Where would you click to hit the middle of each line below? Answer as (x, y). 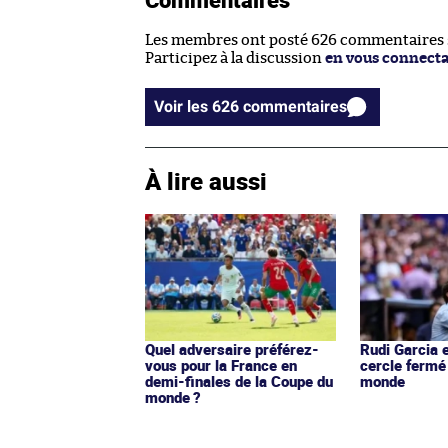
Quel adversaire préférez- (232, 348)
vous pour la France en (221, 364)
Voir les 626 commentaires (295, 106)
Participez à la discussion (235, 58)
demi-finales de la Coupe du (239, 380)
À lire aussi (206, 180)
